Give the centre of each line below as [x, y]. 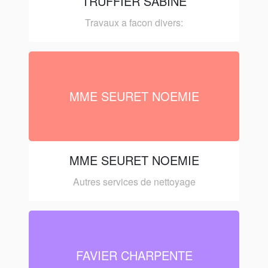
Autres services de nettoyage [134, 181]
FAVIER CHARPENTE [134, 255]
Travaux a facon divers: [134, 22]
